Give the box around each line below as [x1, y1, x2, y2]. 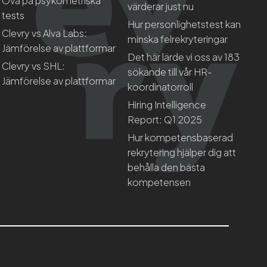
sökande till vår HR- [128, 65, 213, 78]
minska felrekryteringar [128, 32, 228, 45]
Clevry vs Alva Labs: [1, 26, 87, 39]
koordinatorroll [128, 80, 194, 93]
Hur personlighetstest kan [128, 17, 241, 30]
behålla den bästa [128, 160, 206, 173]
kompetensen [128, 175, 191, 188]
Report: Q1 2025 [128, 113, 203, 126]
